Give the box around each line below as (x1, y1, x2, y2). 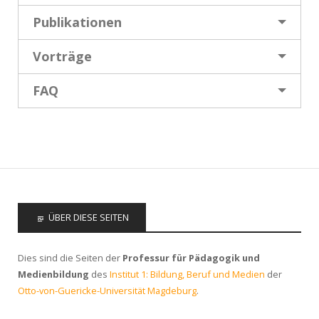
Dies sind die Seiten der (18, 251, 122, 264)
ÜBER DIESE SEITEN (48, 211, 129, 224)
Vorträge (33, 48, 92, 66)
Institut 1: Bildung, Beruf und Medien (110, 267, 265, 281)
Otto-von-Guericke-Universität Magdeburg (18, 283, 197, 297)
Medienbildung (18, 267, 89, 281)
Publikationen (33, 14, 122, 31)
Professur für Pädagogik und (122, 251, 260, 264)
